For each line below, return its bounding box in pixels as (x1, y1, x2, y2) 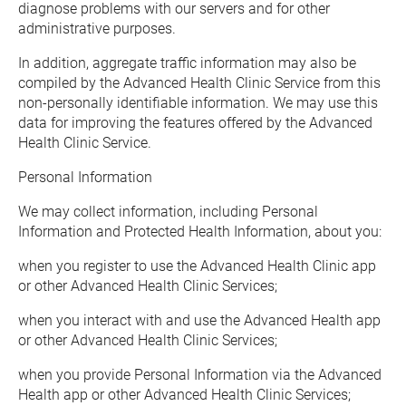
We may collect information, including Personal (18, 203, 318, 220)
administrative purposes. (18, 20, 176, 37)
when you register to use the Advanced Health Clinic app (18, 257, 376, 275)
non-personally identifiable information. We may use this (18, 94, 378, 111)
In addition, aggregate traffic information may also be (18, 54, 356, 72)
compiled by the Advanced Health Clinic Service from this (18, 74, 381, 92)
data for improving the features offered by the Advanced (18, 114, 372, 131)
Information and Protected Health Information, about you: (18, 223, 382, 240)
